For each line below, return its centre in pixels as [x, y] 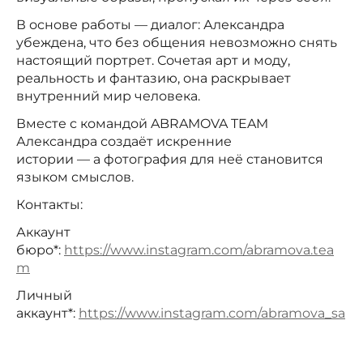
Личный [44, 296]
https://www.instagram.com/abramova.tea [199, 250]
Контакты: [49, 205]
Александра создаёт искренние [124, 142]
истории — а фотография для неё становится [170, 160]
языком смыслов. [75, 177]
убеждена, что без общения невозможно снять [177, 43]
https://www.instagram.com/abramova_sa [212, 314]
